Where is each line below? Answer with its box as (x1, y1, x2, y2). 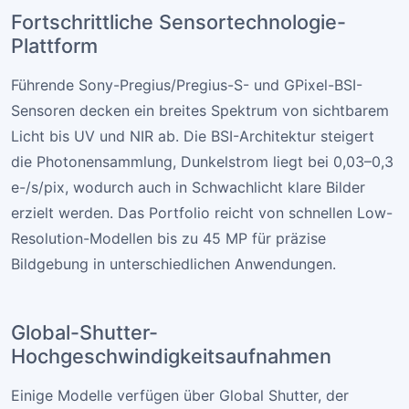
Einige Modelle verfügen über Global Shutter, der (11, 386, 349, 405)
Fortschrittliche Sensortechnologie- (11, 10, 346, 35)
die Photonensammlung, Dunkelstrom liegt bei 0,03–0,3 (11, 152, 393, 172)
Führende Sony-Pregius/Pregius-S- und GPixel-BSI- (11, 76, 362, 95)
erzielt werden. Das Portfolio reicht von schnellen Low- (11, 204, 393, 223)
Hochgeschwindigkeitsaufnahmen (11, 344, 331, 369)
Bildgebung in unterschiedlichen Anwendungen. (11, 255, 336, 274)
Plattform (11, 34, 98, 58)
